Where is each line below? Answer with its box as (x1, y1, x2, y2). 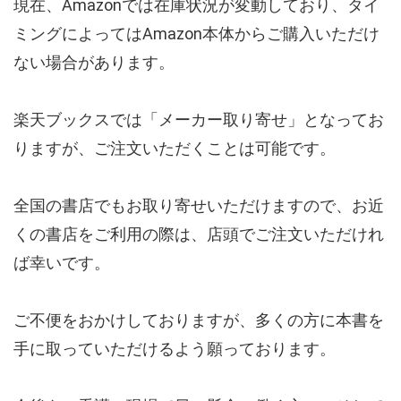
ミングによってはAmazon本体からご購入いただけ (13, 23, 380, 43)
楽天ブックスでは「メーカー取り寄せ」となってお (13, 109, 384, 129)
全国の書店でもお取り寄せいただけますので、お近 (13, 195, 384, 215)
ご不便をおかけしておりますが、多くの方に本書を (13, 310, 384, 329)
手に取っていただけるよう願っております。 (13, 338, 336, 358)
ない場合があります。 (13, 52, 175, 72)
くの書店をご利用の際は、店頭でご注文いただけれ (13, 224, 384, 243)
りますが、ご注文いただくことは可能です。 (13, 138, 336, 158)
